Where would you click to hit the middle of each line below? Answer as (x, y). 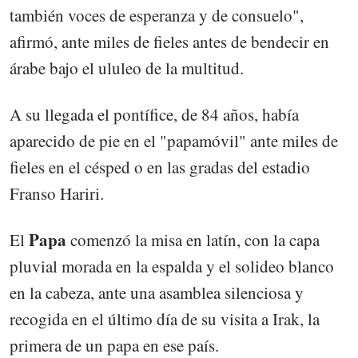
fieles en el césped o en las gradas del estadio (160, 167)
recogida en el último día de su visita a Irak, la (165, 319)
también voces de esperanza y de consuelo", (157, 15)
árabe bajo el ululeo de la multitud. (127, 68)
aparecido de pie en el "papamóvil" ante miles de (174, 140)
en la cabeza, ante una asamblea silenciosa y (157, 293)
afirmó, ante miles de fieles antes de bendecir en (169, 41)
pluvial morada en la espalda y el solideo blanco (172, 267)
